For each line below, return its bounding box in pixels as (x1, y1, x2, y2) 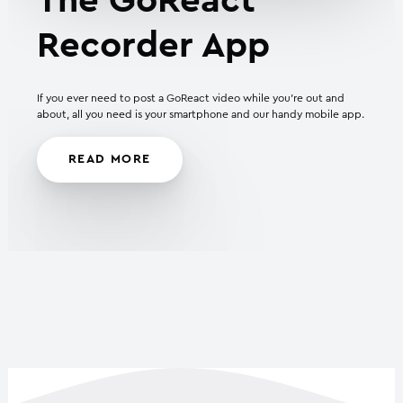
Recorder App (37, 28, 270, 65)
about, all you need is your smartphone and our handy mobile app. (37, 109, 364, 121)
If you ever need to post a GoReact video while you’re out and (37, 93, 345, 104)
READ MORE (68, 153, 151, 166)
